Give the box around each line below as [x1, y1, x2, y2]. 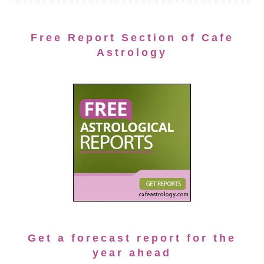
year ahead [93, 247, 171, 259]
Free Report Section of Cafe [30, 32, 234, 44]
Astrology [97, 47, 167, 59]
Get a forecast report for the [28, 232, 236, 245]
